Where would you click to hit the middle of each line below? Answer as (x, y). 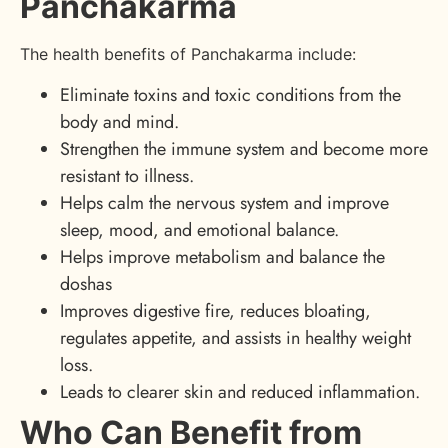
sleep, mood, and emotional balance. (199, 229)
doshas (86, 283)
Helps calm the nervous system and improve (224, 202)
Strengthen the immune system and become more (244, 148)
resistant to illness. (127, 175)
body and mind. (119, 121)
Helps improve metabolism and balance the (222, 256)
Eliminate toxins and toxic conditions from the (230, 94)
